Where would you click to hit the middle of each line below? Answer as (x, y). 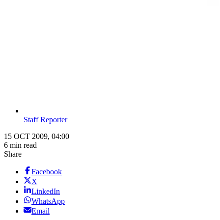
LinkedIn (46, 192)
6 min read (20, 145)
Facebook (47, 172)
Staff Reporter (45, 120)
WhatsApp (48, 201)
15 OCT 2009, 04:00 (37, 137)
